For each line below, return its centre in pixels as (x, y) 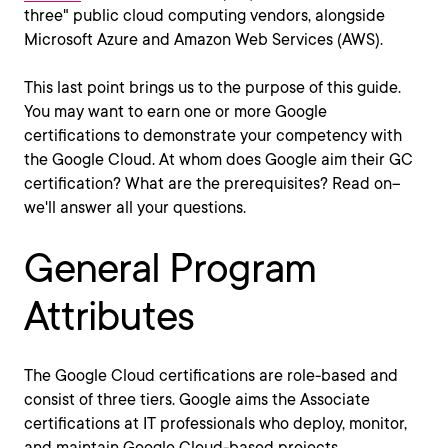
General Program (170, 268)
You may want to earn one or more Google (175, 111)
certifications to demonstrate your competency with (213, 135)
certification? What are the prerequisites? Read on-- (212, 183)
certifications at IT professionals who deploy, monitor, (215, 423)
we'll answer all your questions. (135, 207)
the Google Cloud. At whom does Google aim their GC (218, 159)
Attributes (109, 316)
